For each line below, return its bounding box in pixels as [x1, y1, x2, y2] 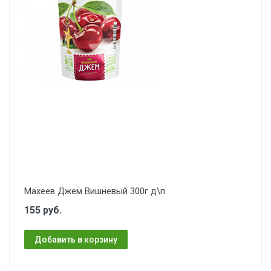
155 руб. [24, 204, 62, 216]
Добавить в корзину [34, 234, 117, 244]
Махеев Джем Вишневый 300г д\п [24, 186, 165, 197]
